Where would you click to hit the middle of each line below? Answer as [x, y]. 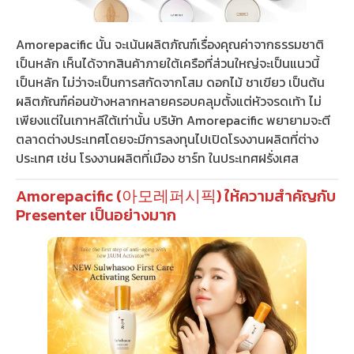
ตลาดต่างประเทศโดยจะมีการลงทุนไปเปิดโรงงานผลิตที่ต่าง [167, 139]
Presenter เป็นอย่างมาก [96, 215]
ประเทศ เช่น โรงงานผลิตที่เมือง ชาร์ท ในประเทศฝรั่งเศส [157, 158]
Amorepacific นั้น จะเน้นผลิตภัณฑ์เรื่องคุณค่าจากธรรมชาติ [170, 45]
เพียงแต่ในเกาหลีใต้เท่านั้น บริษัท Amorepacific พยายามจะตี [173, 121]
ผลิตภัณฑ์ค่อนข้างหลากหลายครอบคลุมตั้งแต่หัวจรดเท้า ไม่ [169, 102]
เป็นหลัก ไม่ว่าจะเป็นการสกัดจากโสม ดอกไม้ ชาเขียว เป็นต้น [170, 83]
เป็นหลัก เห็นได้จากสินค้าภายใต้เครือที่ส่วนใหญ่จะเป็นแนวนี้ [168, 64]
